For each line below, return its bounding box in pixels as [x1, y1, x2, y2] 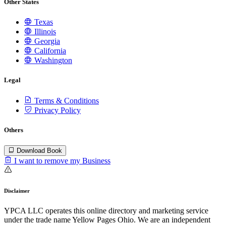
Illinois [32, 27, 56, 36]
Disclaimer [4, 187, 30, 194]
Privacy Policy [32, 105, 81, 115]
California [32, 46, 66, 55]
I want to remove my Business [12, 156, 110, 165]
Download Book [17, 147, 62, 154]
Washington [32, 56, 72, 65]
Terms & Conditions [32, 96, 99, 105]
